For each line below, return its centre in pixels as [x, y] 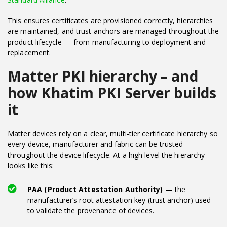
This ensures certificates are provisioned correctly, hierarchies [110, 20]
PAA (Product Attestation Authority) [95, 189]
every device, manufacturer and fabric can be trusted [96, 144]
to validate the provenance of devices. [91, 210]
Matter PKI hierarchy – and [103, 76]
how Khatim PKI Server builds [112, 92]
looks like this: [31, 165]
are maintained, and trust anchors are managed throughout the [113, 31]
